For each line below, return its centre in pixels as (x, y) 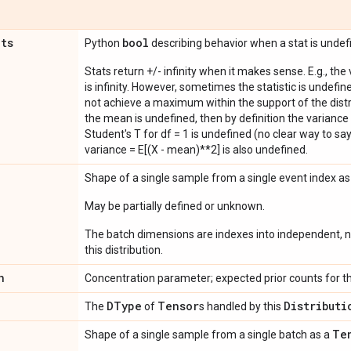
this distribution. (124, 250)
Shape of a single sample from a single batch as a (208, 335)
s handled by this (241, 306)
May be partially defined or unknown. (175, 206)
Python (103, 43)
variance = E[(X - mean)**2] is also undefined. (196, 150)
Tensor (178, 306)
